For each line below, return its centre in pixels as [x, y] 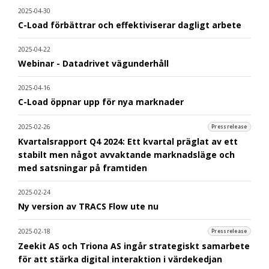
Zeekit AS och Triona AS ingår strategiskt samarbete [134, 246]
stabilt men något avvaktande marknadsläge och [126, 154]
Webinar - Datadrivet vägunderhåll [93, 63]
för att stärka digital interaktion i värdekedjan [120, 259]
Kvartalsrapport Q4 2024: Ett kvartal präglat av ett [128, 141]
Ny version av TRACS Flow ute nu [88, 206]
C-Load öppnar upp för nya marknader [101, 101]
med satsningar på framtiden [83, 168]
